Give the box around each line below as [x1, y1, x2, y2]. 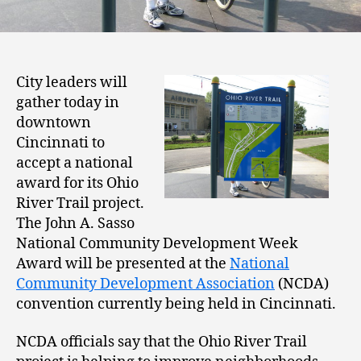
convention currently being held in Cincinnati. [16, 294, 336, 313]
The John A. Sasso [16, 214, 135, 233]
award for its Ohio [16, 173, 139, 193]
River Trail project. [16, 193, 144, 213]
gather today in [16, 93, 119, 112]
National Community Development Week [16, 234, 298, 253]
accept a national [16, 153, 133, 172]
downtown [16, 113, 91, 132]
